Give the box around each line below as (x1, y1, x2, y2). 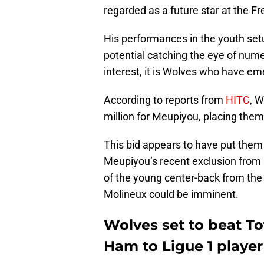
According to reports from (104, 94, 226, 107)
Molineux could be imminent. (104, 188, 239, 201)
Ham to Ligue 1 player (104, 237, 263, 255)
